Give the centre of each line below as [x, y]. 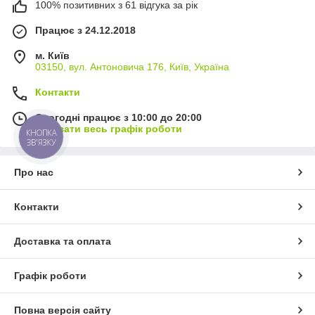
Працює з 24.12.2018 [85, 30]
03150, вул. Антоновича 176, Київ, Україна [132, 66]
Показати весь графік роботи [109, 128]
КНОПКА [41, 133]
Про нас [34, 172]
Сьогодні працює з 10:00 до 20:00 [118, 117]
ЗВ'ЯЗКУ [41, 142]
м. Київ [52, 55]
